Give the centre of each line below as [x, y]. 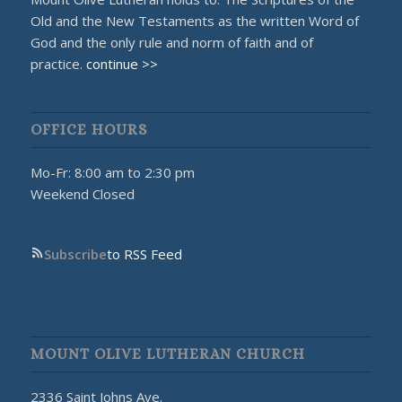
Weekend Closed [82, 194]
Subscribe [75, 254]
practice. [58, 63]
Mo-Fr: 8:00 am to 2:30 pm [112, 173]
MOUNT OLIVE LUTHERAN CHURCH [167, 354]
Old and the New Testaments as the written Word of [194, 20]
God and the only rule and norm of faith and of [171, 42]
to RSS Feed [144, 254]
